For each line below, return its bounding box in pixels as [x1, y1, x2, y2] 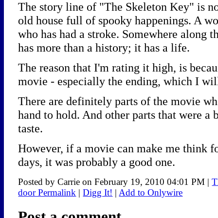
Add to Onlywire [119, 187, 183, 198]
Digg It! [83, 187, 113, 198]
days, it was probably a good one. [18, 155, 176, 169]
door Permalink [18, 187, 76, 198]
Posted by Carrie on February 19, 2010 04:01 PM [18, 177, 205, 187]
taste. [18, 122, 43, 135]
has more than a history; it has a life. [18, 41, 190, 54]
